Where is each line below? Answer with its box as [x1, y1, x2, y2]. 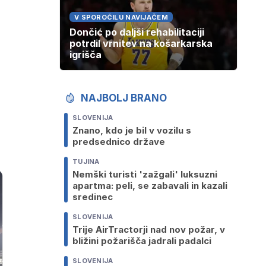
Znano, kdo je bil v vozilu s [72, 125, 191, 137]
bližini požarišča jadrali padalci [72, 235, 211, 247]
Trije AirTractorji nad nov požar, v [72, 224, 225, 236]
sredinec [72, 191, 113, 203]
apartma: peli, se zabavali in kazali [72, 180, 227, 192]
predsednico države [72, 136, 165, 148]
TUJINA [72, 157, 100, 166]
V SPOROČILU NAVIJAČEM [74, 13, 168, 22]
